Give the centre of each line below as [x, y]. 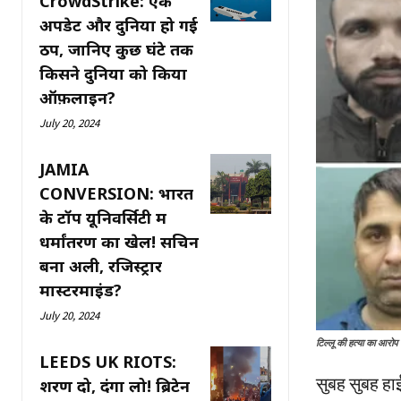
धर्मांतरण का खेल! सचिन [119, 241]
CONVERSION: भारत [116, 193]
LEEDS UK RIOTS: [108, 361]
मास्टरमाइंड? [81, 290]
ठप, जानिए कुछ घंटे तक [116, 49]
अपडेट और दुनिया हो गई [119, 25]
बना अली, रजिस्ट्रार [101, 265]
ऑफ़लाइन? [77, 97]
